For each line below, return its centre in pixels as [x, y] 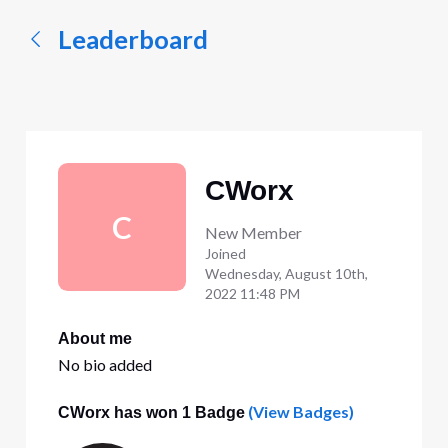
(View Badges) [299, 411]
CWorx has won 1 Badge [151, 412]
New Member [253, 233]
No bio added [104, 365]
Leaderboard [132, 39]
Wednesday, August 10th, [286, 274]
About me [94, 338]
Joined [226, 254]
